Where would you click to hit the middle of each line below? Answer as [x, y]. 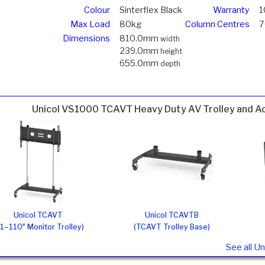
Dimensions [86, 38]
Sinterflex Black [151, 10]
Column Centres [217, 24]
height [172, 51]
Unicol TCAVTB [172, 215]
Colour [97, 10]
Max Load [90, 24]
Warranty [231, 10]
